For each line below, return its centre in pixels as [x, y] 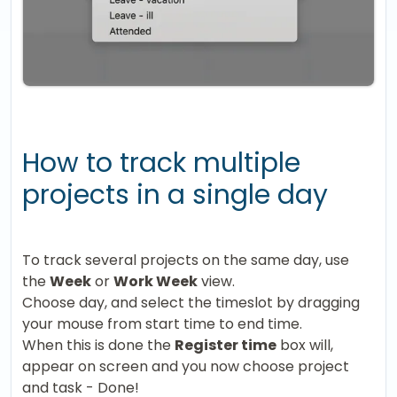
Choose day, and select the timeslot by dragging [191, 303]
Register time [226, 346]
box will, [305, 346]
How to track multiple [161, 163]
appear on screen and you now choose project [186, 367]
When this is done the [98, 346]
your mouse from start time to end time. [162, 324]
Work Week [156, 282]
